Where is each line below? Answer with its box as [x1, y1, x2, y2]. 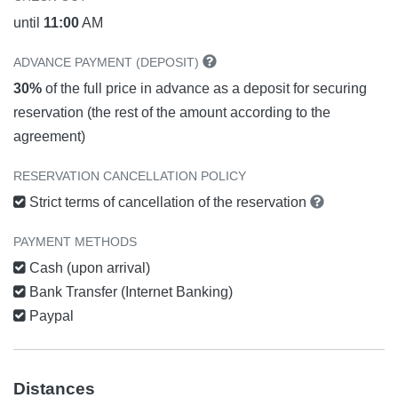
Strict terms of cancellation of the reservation [26, 195, 310, 211]
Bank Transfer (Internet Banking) [26, 284, 233, 300]
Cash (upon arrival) [26, 260, 150, 276]
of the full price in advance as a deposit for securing [42, 81, 367, 97]
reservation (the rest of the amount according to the [13, 105, 330, 121]
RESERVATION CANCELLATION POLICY [13, 169, 246, 184]
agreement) [13, 129, 85, 145]
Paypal [26, 308, 74, 324]
